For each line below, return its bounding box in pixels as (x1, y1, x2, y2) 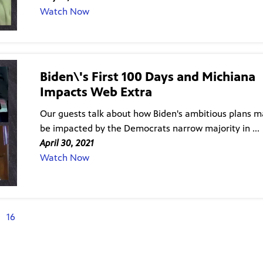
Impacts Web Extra (39, 83, 152, 100)
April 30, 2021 (39, 137, 93, 149)
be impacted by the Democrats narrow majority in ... (39, 122, 259, 134)
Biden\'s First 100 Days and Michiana (39, 68, 255, 85)
